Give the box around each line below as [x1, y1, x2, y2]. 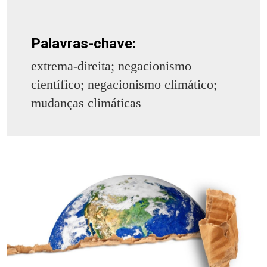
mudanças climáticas [31, 95, 141, 111]
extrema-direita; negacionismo [31, 58, 191, 74]
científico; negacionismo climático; [31, 77, 217, 92]
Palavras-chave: [31, 35, 136, 52]
